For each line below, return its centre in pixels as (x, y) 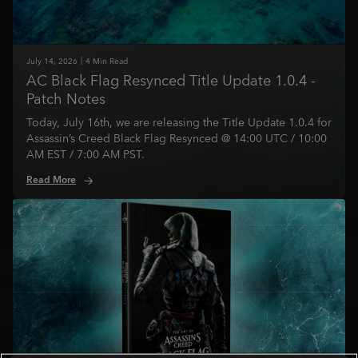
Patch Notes (66, 99)
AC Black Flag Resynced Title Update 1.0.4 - (171, 81)
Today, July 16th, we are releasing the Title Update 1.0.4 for (179, 123)
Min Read (110, 62)
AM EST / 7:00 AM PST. (86, 155)
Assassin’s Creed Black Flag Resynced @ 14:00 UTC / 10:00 (177, 139)
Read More (51, 180)
